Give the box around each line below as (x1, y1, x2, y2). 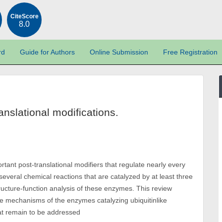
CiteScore (10, 13, 39, 20)
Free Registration (163, 48, 218, 56)
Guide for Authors (20, 48, 75, 56)
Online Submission (90, 48, 149, 56)
